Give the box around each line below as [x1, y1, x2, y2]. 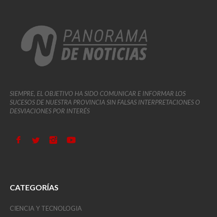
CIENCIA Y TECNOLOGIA [10, 204, 82, 212]
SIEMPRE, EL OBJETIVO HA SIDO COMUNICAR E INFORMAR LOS [10, 90, 186, 98]
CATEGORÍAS [10, 182, 59, 192]
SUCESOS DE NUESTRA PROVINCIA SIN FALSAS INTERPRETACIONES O [10, 98, 200, 107]
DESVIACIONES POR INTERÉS [10, 107, 90, 115]
